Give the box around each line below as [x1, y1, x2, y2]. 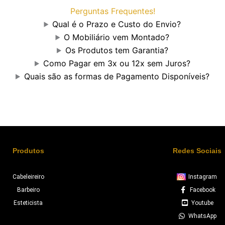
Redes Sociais [172, 147, 221, 155]
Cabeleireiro [12, 173, 44, 180]
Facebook [189, 186, 215, 193]
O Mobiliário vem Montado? [64, 32, 170, 42]
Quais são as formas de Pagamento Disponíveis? [24, 71, 209, 81]
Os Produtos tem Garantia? [65, 45, 168, 55]
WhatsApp [188, 212, 217, 219]
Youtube [191, 199, 214, 206]
